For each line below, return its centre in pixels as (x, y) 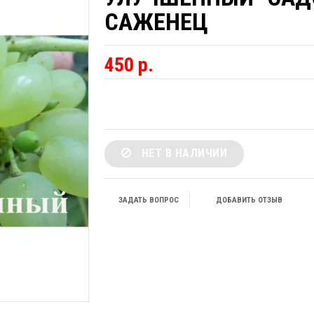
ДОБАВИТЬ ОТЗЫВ (249, 200)
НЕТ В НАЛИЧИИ (183, 153)
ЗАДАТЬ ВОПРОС (148, 200)
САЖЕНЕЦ (156, 21)
